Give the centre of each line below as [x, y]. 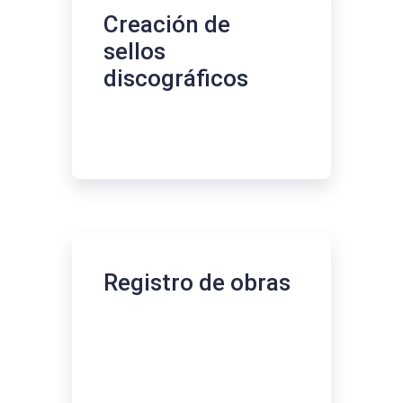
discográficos [176, 78]
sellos [134, 51]
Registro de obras [197, 282]
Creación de [167, 24]
